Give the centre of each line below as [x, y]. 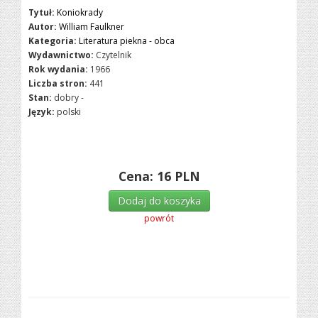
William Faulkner [92, 27]
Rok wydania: [59, 69]
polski [69, 112]
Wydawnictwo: [61, 55]
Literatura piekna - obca [127, 41]
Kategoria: [53, 41]
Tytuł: [42, 12]
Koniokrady [80, 12]
